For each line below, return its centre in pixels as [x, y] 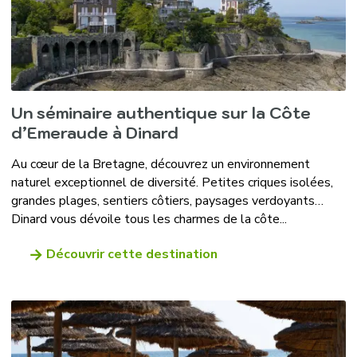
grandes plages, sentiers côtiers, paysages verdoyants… [167, 200]
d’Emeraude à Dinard [94, 133]
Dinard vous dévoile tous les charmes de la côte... [149, 219]
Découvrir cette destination [131, 254]
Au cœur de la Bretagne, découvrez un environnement [160, 164]
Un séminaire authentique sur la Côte [161, 113]
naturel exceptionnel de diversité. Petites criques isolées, [172, 182]
